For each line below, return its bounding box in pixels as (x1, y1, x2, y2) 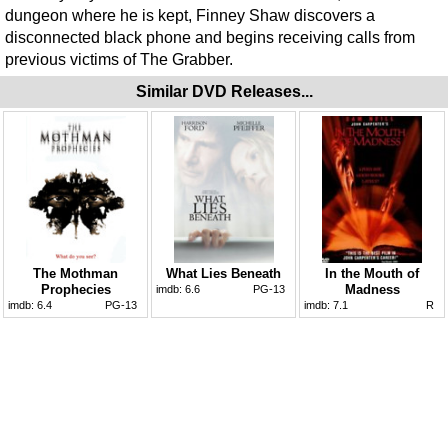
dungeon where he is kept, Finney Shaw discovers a (5, 6, 375, 24)
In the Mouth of (325, 265, 419, 281)
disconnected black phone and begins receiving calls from (5, 28, 415, 46)
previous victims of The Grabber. (5, 50, 233, 68)
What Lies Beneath (166, 265, 281, 281)
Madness (344, 281, 400, 297)
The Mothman (33, 265, 118, 281)
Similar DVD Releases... (135, 82, 313, 100)
